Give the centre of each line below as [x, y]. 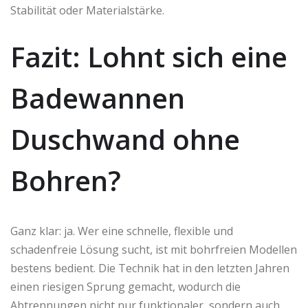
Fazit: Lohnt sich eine [149, 57]
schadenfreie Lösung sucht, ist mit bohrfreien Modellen [154, 250]
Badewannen [98, 98]
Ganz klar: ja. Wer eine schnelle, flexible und [122, 231]
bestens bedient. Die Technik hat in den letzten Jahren [150, 268]
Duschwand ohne [125, 140]
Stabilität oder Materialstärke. [87, 11]
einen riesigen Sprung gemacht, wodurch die [125, 287]
